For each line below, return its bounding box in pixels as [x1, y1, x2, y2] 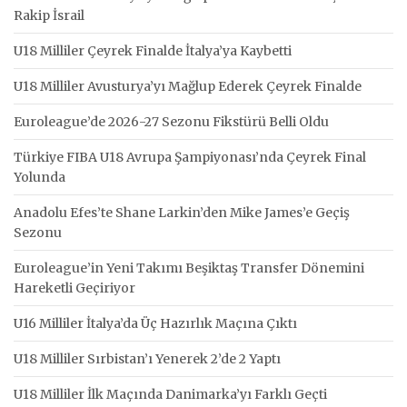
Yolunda [14, 168, 65, 185]
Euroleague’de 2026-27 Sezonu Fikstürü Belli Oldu [14, 113, 329, 130]
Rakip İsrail [14, 6, 84, 24]
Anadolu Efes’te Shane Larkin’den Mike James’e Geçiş [14, 203, 350, 221]
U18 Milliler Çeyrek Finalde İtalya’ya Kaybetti [14, 42, 292, 59]
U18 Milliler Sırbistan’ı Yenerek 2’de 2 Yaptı [14, 350, 281, 367]
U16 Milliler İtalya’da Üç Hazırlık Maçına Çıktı [14, 314, 297, 332]
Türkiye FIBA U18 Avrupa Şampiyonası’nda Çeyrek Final [14, 148, 366, 165]
